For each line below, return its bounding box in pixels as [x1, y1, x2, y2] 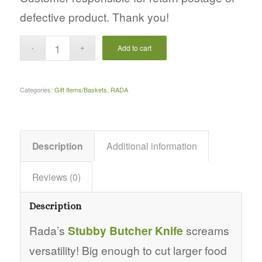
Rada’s [29, 222, 68, 239]
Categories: [19, 84, 54, 94]
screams [182, 222, 229, 239]
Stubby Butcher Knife [67, 222, 183, 239]
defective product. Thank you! [19, 8, 169, 25]
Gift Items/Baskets [54, 84, 107, 94]
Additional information [106, 139, 197, 153]
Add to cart [118, 42, 152, 53]
